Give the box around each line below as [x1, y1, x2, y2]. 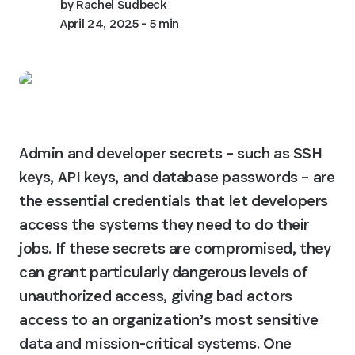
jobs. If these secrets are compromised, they [19, 238, 331, 258]
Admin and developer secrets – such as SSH [19, 143, 323, 163]
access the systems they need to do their [19, 214, 310, 235]
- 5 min [138, 15, 179, 32]
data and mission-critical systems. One [19, 333, 292, 353]
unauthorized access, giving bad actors [19, 285, 292, 306]
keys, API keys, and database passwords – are [19, 166, 335, 187]
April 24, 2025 [60, 15, 139, 32]
